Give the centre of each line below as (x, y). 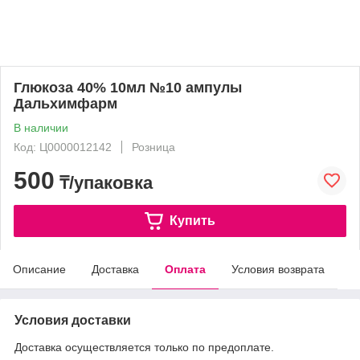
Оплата (185, 269)
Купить (192, 220)
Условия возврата (278, 269)
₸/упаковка (104, 183)
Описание (39, 269)
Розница (153, 147)
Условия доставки (73, 320)
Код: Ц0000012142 (63, 147)
